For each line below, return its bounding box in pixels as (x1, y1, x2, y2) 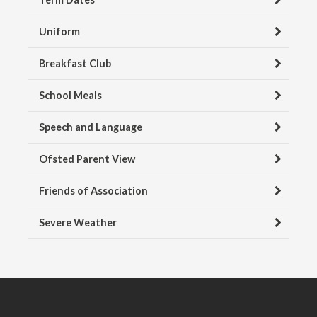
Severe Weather (39, 217, 117, 229)
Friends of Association (39, 185, 148, 197)
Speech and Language (39, 121, 142, 134)
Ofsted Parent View (39, 153, 135, 166)
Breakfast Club (39, 57, 111, 70)
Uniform (39, 25, 80, 38)
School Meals (39, 89, 102, 102)
